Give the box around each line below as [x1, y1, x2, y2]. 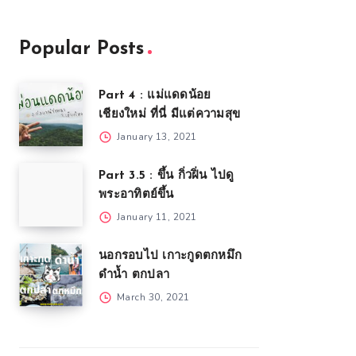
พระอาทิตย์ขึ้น [99, 189, 174, 201]
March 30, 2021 [114, 291, 190, 304]
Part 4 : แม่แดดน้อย [99, 90, 211, 102]
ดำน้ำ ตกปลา [99, 269, 169, 281]
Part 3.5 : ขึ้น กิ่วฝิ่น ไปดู [99, 170, 234, 182]
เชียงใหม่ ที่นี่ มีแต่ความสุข [99, 109, 240, 121]
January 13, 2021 [114, 130, 197, 143]
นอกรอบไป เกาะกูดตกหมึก [99, 250, 242, 262]
